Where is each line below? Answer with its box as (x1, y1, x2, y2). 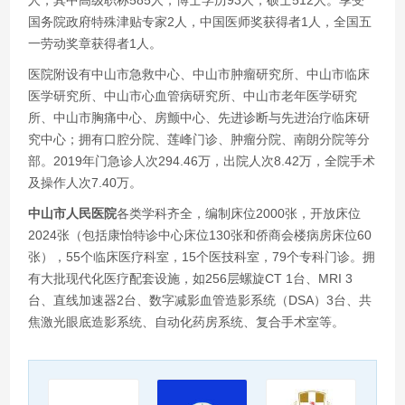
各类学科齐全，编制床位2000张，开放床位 (117, 205, 362, 221)
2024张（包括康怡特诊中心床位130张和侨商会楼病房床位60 (28, 227, 372, 242)
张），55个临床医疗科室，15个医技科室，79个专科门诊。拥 (28, 249, 376, 264)
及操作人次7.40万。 (28, 174, 143, 190)
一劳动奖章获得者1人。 (28, 35, 163, 51)
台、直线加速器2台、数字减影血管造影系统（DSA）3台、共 (28, 292, 372, 307)
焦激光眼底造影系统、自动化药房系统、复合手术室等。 (28, 314, 345, 329)
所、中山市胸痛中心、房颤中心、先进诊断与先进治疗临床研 (28, 109, 371, 125)
